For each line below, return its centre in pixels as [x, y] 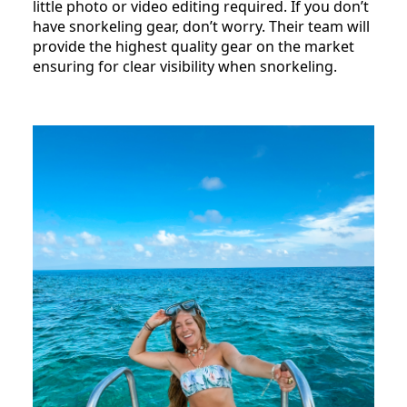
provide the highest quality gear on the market [194, 47]
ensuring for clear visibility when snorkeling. [187, 67]
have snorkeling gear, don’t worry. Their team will [201, 27]
